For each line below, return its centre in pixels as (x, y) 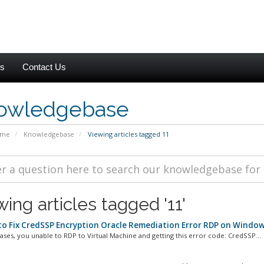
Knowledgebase (49, 134)
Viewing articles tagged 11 (127, 134)
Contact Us (44, 67)
